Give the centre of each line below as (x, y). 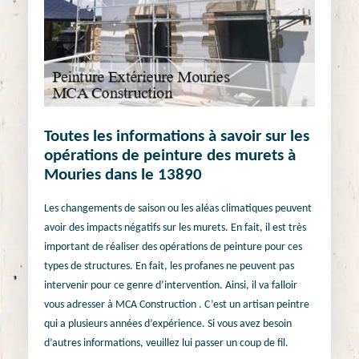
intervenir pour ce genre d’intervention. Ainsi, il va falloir (171, 285)
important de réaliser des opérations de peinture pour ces (173, 247)
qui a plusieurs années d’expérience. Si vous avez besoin (168, 324)
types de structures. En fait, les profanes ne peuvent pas (169, 266)
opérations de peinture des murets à (170, 156)
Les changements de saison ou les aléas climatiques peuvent (178, 208)
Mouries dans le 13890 (123, 175)
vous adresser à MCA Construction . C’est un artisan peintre (177, 305)
